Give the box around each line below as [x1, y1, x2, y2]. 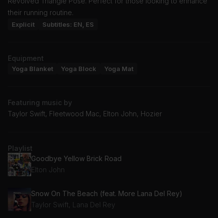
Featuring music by [8, 98, 72, 107]
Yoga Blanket [12, 64, 53, 73]
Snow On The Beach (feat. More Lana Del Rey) [31, 189, 182, 198]
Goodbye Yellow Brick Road [31, 154, 122, 163]
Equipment [8, 54, 44, 62]
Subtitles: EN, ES [42, 20, 94, 28]
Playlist [8, 144, 33, 152]
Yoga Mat [104, 64, 133, 73]
